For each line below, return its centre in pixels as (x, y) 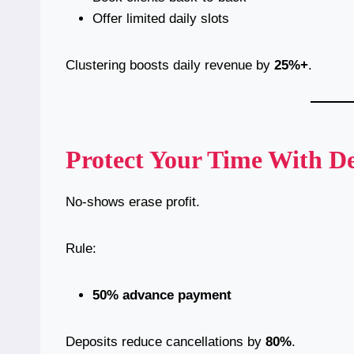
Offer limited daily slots (161, 19)
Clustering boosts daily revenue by (170, 66)
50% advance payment (162, 296)
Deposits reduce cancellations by (166, 342)
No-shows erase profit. (133, 202)
